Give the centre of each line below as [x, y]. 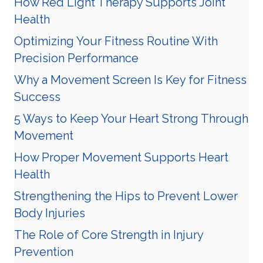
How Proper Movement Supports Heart [121, 158]
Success [37, 97]
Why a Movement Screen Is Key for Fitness [130, 80]
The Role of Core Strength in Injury [109, 235]
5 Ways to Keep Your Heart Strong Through [131, 119]
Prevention [44, 252]
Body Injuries [50, 213]
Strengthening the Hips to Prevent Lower [126, 196]
